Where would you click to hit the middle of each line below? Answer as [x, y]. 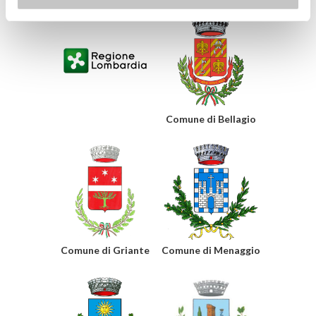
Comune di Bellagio [211, 119]
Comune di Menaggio [211, 250]
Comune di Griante [105, 250]
